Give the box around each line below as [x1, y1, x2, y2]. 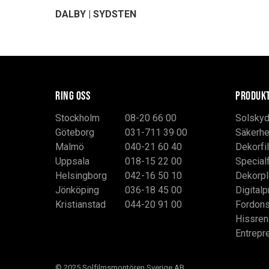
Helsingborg [55, 169, 107, 181]
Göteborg [55, 126, 94, 138]
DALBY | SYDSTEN [55, 8, 136, 20]
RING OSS [55, 88, 90, 102]
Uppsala [55, 155, 89, 167]
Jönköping [55, 184, 99, 196]
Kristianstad [55, 198, 106, 210]
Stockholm [55, 112, 100, 124]
